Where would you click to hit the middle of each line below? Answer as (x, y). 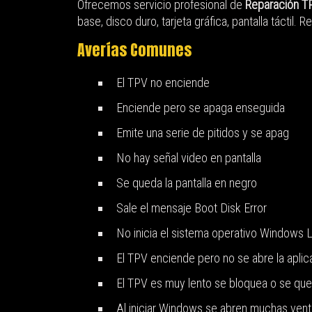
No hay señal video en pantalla (189, 158)
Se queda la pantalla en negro (187, 183)
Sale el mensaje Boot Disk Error (192, 208)
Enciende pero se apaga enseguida (201, 108)
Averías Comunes (134, 50)
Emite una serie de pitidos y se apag (203, 133)
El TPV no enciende (163, 83)
